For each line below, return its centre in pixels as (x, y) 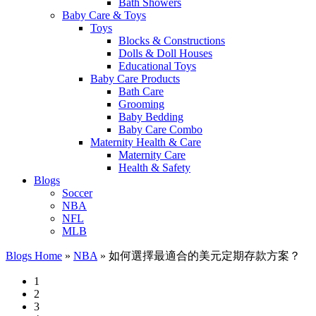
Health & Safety (154, 168)
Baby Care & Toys (104, 15)
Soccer (77, 193)
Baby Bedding (151, 117)
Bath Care (141, 91)
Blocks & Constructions (172, 41)
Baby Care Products (135, 79)
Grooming (141, 104)
